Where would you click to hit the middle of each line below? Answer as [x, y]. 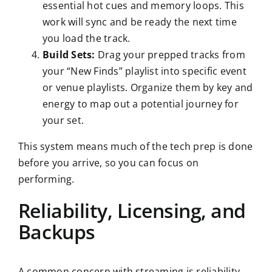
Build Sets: [69, 55]
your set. [63, 121]
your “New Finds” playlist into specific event [144, 71]
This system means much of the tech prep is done [135, 147]
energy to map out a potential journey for [140, 104]
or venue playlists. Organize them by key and [148, 88]
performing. [46, 179]
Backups [56, 232]
